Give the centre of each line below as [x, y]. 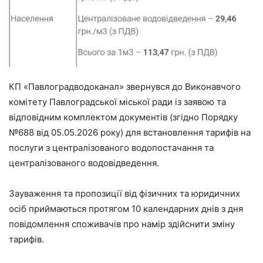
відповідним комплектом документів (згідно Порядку [123, 117]
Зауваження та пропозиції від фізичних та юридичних [124, 193]
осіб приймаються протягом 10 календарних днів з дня [126, 208]
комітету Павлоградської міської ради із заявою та [117, 102]
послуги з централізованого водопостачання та [111, 147]
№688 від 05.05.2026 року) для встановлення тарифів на [130, 132]
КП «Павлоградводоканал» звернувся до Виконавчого [125, 86]
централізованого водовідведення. [84, 163]
